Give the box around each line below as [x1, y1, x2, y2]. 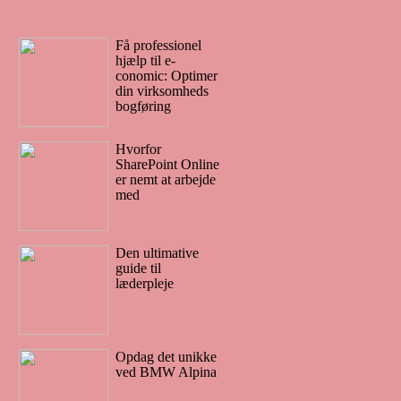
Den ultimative [115, 244, 199, 260]
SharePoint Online [115, 156, 219, 172]
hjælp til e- [115, 52, 175, 68]
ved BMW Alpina [115, 363, 217, 380]
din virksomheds [115, 82, 209, 98]
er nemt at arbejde [115, 171, 216, 187]
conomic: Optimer [115, 67, 218, 83]
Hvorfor [115, 141, 161, 157]
